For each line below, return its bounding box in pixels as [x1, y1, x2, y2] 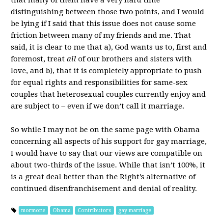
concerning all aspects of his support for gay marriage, [11, 137, 207, 146]
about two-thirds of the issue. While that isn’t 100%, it [11, 161, 206, 169]
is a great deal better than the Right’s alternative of [11, 172, 196, 181]
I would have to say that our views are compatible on [11, 149, 203, 158]
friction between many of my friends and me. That [11, 31, 192, 40]
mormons [21, 207, 46, 214]
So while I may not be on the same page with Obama [11, 125, 200, 134]
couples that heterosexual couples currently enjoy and [11, 90, 206, 99]
